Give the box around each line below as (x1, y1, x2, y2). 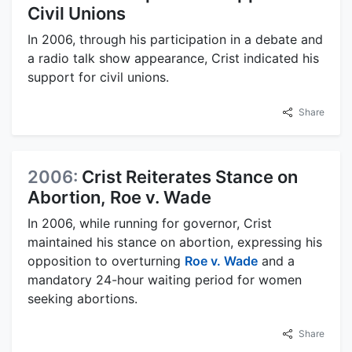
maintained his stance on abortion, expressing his (27, 234, 322, 251)
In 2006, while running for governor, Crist (27, 215, 272, 232)
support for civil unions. (27, 69, 169, 86)
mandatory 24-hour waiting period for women (27, 272, 302, 288)
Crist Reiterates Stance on (82, 167, 298, 188)
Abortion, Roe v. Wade (27, 187, 211, 208)
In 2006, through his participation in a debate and (27, 31, 323, 48)
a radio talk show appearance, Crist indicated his (27, 50, 319, 67)
